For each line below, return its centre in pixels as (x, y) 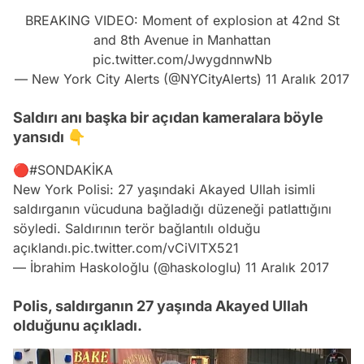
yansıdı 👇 (49, 136)
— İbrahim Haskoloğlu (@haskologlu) (129, 267)
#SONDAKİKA (71, 169)
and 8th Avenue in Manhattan (182, 39)
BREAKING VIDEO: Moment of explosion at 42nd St (182, 20)
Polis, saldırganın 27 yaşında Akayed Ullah (160, 305)
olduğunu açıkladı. (78, 325)
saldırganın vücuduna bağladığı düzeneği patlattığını (172, 208)
